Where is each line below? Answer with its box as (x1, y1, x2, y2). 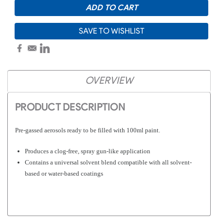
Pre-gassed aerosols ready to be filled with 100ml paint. (15, 127, 160, 134)
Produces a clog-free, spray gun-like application (25, 147, 150, 155)
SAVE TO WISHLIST (78, 26, 145, 36)
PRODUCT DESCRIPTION (15, 101, 125, 113)
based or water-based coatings (25, 170, 103, 178)
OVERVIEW (85, 74, 133, 87)
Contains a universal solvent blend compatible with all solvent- (25, 159, 192, 166)
